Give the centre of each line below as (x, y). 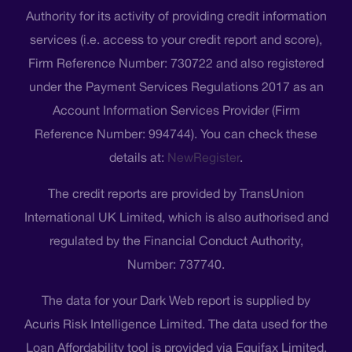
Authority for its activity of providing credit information (176, 16)
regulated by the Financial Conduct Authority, (176, 241)
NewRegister (203, 158)
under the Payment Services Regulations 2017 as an (176, 87)
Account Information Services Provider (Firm (176, 110)
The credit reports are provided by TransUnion (176, 194)
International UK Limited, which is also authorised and (176, 217)
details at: (138, 158)
